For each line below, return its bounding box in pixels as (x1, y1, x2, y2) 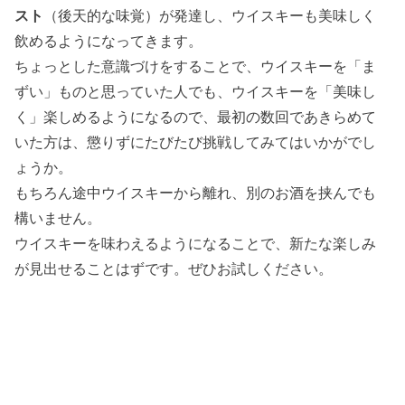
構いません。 (14, 209, 102, 226)
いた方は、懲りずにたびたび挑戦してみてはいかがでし (14, 133, 377, 150)
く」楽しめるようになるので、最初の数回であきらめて (14, 108, 377, 125)
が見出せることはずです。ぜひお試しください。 (14, 259, 334, 277)
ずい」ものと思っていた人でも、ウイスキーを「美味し (14, 82, 377, 99)
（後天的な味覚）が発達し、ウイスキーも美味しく (43, 6, 377, 24)
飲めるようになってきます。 (14, 32, 203, 49)
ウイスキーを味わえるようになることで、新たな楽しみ (14, 234, 377, 251)
